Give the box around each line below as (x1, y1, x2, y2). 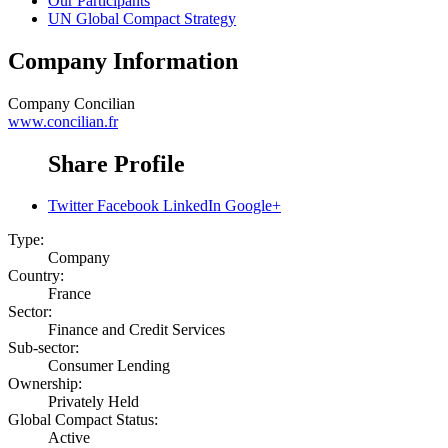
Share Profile (48, 150, 185, 177)
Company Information (8, 47, 238, 74)
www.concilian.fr (8, 112, 118, 130)
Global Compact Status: (8, 411, 158, 429)
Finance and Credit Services (48, 321, 225, 339)
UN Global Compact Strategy (48, 9, 236, 27)
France (48, 285, 91, 303)
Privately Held (48, 393, 139, 411)
